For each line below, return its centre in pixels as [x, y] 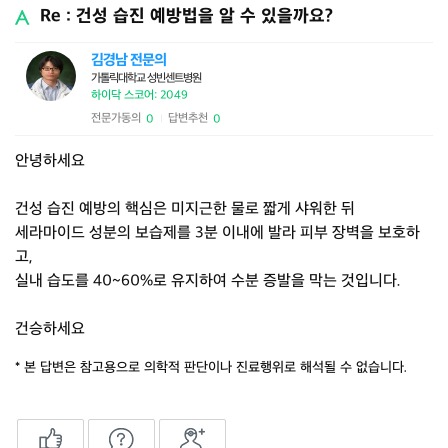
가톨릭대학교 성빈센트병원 [146, 78]
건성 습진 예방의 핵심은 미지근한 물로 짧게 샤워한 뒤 [185, 209]
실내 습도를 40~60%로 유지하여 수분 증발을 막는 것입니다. [208, 281]
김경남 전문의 [128, 60]
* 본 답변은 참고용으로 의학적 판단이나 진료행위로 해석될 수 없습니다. [211, 367]
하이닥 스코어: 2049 [139, 95]
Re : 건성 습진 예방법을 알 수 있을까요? [186, 16]
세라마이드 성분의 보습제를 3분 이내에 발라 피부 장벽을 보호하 [217, 233]
